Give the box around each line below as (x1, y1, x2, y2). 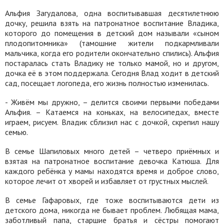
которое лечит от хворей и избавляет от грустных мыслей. (5, 176, 208, 186)
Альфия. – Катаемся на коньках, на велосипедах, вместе (5, 107, 219, 117)
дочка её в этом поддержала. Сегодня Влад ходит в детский (5, 68, 219, 78)
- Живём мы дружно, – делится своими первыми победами (5, 97, 219, 107)
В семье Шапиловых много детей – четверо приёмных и (5, 146, 219, 156)
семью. (5, 127, 28, 137)
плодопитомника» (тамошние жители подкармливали (5, 38, 219, 48)
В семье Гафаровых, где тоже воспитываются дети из (5, 195, 219, 205)
